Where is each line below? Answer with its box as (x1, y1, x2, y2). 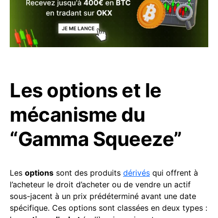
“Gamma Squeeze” (10, 127, 182, 151)
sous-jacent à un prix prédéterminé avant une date (10, 191, 196, 201)
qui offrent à (150, 168, 198, 178)
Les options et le (10, 78, 162, 103)
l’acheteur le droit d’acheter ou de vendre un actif (10, 180, 191, 190)
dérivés (123, 168, 150, 178)
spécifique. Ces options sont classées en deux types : (10, 203, 207, 213)
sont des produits (54, 168, 123, 178)
